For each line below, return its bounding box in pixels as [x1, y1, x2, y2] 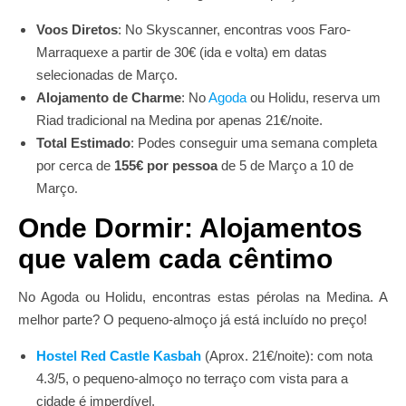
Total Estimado [36, 135, 130, 150]
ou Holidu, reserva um [246, 90, 381, 105]
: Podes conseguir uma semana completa [130, 135, 377, 150]
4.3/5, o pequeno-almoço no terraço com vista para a [36, 371, 348, 386]
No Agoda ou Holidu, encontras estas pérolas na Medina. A [18, 289, 388, 304]
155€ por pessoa [114, 158, 217, 173]
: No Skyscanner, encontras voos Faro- [118, 22, 351, 37]
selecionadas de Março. [36, 67, 178, 82]
